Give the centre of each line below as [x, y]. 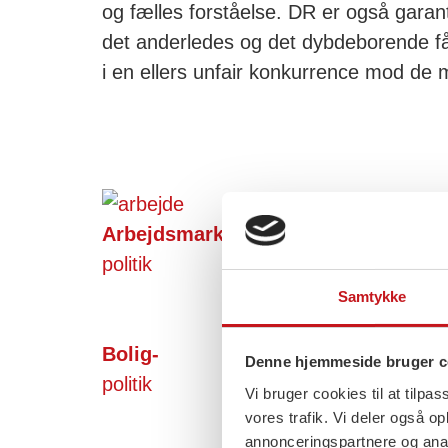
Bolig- [130, 353]
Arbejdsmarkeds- [183, 233]
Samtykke [372, 296]
